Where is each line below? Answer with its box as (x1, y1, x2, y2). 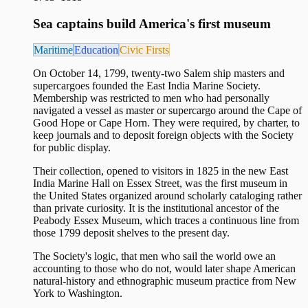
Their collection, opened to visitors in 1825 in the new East (33, 165, 288, 177)
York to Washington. (33, 287, 122, 300)
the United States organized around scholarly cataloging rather (33, 190, 302, 202)
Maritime (34, 44, 73, 56)
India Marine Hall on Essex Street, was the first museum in (33, 177, 287, 190)
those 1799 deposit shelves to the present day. (33, 227, 230, 239)
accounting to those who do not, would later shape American (33, 263, 296, 275)
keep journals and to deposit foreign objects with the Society (33, 129, 294, 142)
